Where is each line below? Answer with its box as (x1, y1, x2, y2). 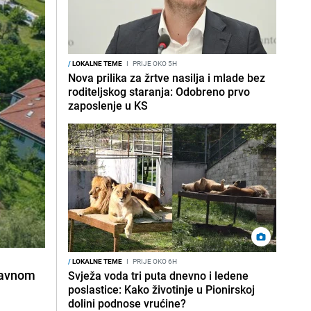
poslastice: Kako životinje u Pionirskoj (68, 282, 255, 297)
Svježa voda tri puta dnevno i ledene (68, 268, 249, 283)
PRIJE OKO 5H (131, 58, 177, 68)
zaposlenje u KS (68, 98, 148, 113)
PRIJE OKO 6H (131, 256, 177, 266)
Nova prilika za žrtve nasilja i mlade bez (68, 70, 265, 85)
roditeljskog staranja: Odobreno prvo (68, 84, 250, 99)
